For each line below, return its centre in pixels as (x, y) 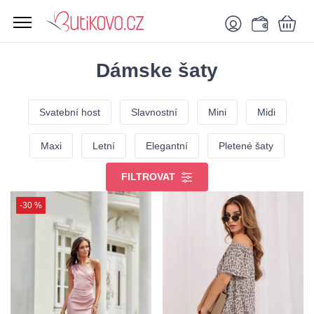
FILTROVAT (150, 177)
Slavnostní (154, 112)
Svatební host (69, 112)
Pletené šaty (246, 146)
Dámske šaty (157, 70)
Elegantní (167, 146)
